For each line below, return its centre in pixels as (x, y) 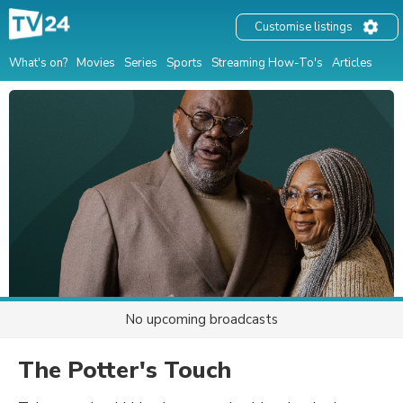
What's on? (38, 63)
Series (141, 63)
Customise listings (304, 27)
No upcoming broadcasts (201, 319)
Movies (96, 63)
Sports (184, 63)
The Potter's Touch (125, 370)
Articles (352, 63)
